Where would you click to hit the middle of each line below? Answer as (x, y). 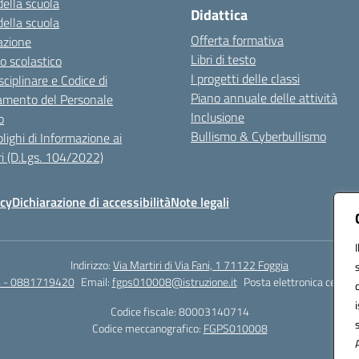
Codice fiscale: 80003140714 (179, 311)
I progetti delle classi (245, 79)
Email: (96, 282)
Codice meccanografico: (147, 328)
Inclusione (218, 117)
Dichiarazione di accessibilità (91, 202)
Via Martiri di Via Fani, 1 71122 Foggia (201, 265)
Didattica (219, 15)
